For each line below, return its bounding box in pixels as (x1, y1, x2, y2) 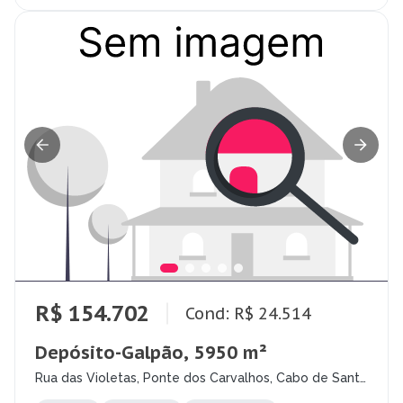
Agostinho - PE (35, 385, 124, 400)
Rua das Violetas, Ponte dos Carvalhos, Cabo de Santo (35, 371, 368, 386)
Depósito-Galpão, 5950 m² (35, 341, 267, 365)
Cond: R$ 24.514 (185, 302, 311, 324)
